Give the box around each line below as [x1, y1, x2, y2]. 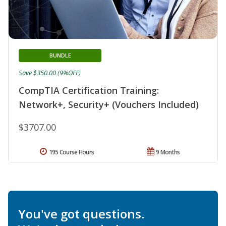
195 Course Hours [48, 147, 94, 156]
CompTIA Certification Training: [19, 84, 159, 96]
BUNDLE [49, 51, 71, 59]
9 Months [156, 147, 180, 156]
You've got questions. [18, 205, 144, 222]
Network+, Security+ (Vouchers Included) [19, 98, 199, 110]
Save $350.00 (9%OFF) [19, 68, 81, 77]
